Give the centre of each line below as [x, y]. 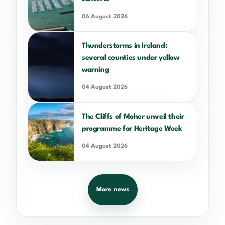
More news [113, 190]
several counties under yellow [131, 58]
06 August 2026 [105, 16]
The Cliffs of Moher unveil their [133, 116]
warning [96, 70]
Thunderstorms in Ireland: [125, 45]
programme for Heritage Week [132, 128]
